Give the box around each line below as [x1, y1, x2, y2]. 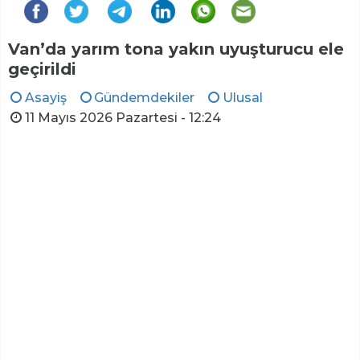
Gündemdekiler [94, 90, 195, 106]
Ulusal [222, 90, 263, 106]
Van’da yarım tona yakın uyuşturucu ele [8, 39, 344, 59]
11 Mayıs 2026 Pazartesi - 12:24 [24, 110, 221, 126]
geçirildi [8, 59, 76, 80]
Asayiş [24, 90, 67, 106]
